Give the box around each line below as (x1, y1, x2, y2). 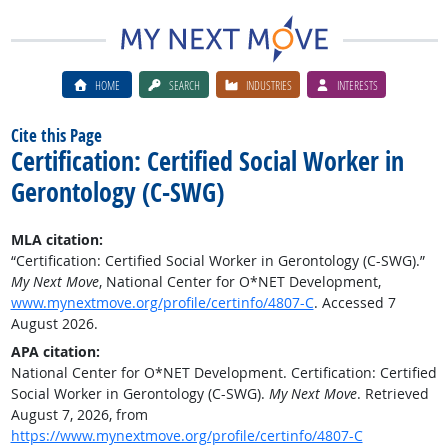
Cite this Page (10, 124, 102, 147)
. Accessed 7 (313, 293, 396, 312)
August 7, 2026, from (10, 405, 148, 424)
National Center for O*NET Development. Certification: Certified (10, 363, 437, 382)
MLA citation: (10, 230, 103, 249)
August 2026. (10, 314, 98, 333)
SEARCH (169, 76, 201, 93)
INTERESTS (337, 76, 379, 93)
